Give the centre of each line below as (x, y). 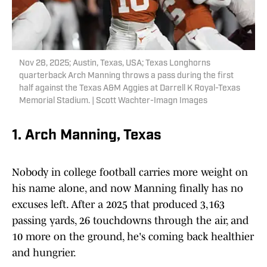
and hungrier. (44, 253)
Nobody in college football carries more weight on (130, 173)
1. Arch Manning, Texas (87, 136)
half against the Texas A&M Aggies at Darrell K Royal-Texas (130, 89)
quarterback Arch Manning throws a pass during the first (126, 76)
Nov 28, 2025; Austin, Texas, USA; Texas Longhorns (115, 64)
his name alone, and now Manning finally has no (128, 189)
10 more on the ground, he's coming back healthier (133, 237)
